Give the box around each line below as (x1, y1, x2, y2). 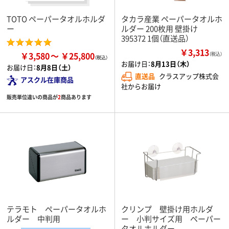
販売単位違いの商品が (7, 93, 58, 101)
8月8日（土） (36, 62, 72, 72)
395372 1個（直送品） (121, 32, 189, 43)
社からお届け (121, 81, 161, 91)
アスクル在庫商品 (20, 74, 74, 84)
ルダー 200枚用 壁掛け (121, 22, 198, 34)
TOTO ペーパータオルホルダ (7, 13, 105, 24)
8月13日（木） (151, 58, 190, 68)
